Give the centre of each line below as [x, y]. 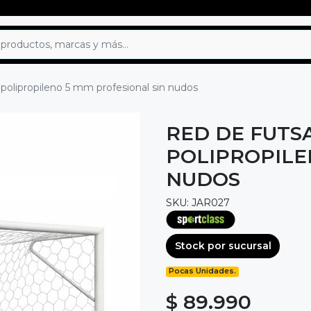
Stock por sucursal [223, 245]
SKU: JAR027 [198, 202]
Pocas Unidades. [203, 271]
